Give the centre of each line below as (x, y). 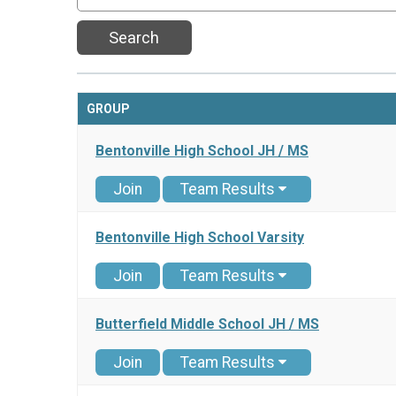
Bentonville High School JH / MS (202, 151)
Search (134, 38)
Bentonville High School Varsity (200, 238)
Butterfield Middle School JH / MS (207, 324)
